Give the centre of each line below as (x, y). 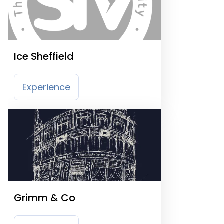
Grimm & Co (45, 198)
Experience (46, 87)
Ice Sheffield (44, 56)
